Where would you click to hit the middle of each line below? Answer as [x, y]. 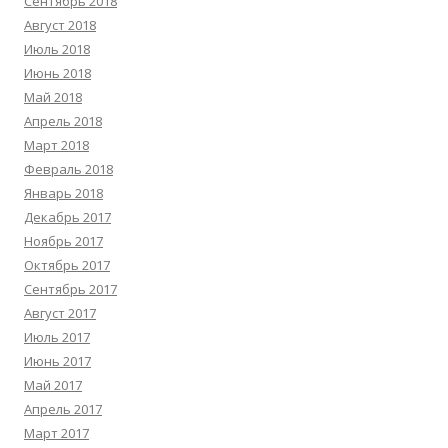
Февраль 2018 [68, 169]
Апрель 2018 [63, 121]
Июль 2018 [57, 49]
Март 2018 [56, 145]
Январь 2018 [63, 193]
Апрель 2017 [63, 409]
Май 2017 [53, 385]
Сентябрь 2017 [70, 289]
